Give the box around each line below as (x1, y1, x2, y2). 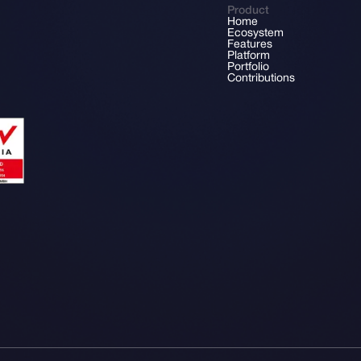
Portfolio (227, 62, 269, 73)
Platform (227, 51, 270, 61)
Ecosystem (227, 28, 284, 39)
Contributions (227, 73, 295, 84)
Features (227, 39, 272, 50)
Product (227, 6, 269, 16)
